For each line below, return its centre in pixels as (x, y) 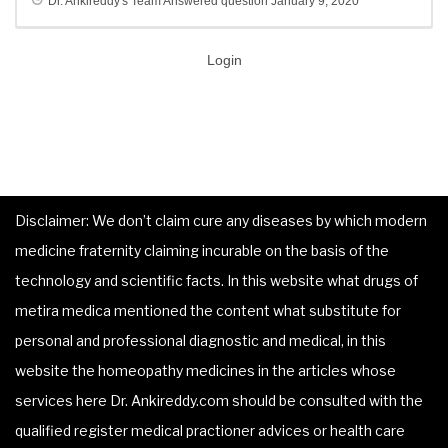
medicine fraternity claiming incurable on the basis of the (202, 251)
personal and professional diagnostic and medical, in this (200, 341)
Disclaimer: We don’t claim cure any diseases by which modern (221, 221)
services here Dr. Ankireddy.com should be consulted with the (219, 401)
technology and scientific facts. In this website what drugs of (216, 281)
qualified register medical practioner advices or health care (210, 431)
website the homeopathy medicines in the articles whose (205, 371)
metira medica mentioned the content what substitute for (208, 311)
